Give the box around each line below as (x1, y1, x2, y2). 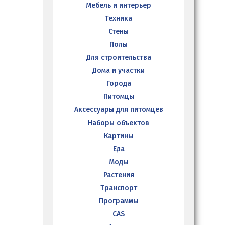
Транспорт (100, 183, 137, 192)
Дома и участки (92, 66, 145, 75)
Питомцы (103, 92, 134, 101)
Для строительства (86, 53, 151, 62)
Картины (104, 131, 133, 140)
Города (106, 79, 131, 88)
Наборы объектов (88, 118, 149, 127)
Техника (105, 14, 132, 23)
